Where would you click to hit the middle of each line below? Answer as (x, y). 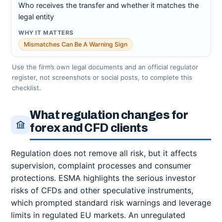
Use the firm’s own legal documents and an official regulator (105, 67)
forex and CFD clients (89, 128)
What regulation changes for (109, 115)
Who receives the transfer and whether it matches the (109, 5)
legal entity (36, 17)
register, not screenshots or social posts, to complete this (102, 77)
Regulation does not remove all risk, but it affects (104, 153)
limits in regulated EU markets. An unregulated (98, 215)
